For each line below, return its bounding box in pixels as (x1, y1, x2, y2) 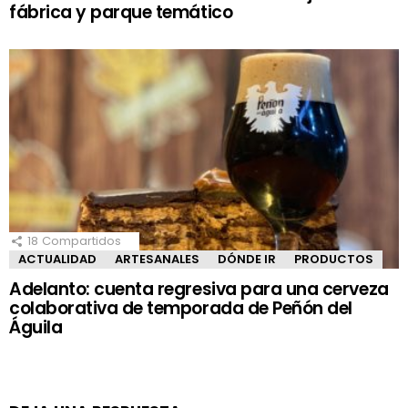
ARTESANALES (115, 250, 199, 268)
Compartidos (42, 231, 121, 250)
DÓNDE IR (218, 250, 276, 268)
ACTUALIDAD (18, 250, 97, 268)
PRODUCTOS (294, 250, 373, 268)
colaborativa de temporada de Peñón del (9, 295, 352, 321)
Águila (9, 314, 63, 340)
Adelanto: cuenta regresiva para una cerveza (9, 276, 389, 301)
